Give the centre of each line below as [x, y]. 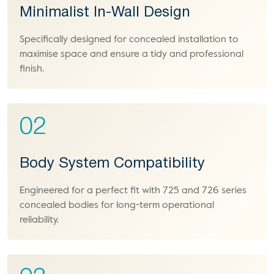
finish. [32, 69]
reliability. [39, 220]
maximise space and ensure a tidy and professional [131, 54]
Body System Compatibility [112, 164]
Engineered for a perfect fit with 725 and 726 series [133, 191]
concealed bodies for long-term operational [117, 206]
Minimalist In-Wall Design [105, 13]
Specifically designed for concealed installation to [129, 40]
